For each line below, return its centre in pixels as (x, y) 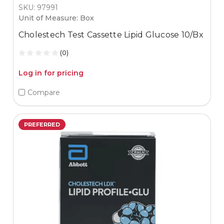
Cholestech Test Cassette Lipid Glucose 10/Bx (111, 35)
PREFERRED (42, 125)
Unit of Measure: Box (56, 18)
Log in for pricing (51, 73)
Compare (43, 92)
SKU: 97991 (38, 8)
